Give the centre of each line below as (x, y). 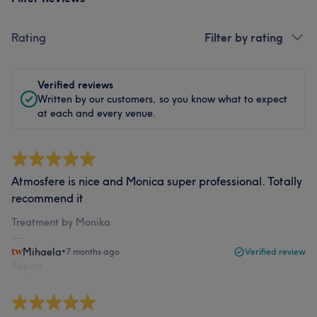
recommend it (47, 198)
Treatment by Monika (61, 222)
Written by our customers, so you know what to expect (162, 99)
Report (27, 266)
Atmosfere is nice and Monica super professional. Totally (157, 181)
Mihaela (42, 252)
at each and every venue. (97, 113)
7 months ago (93, 251)
